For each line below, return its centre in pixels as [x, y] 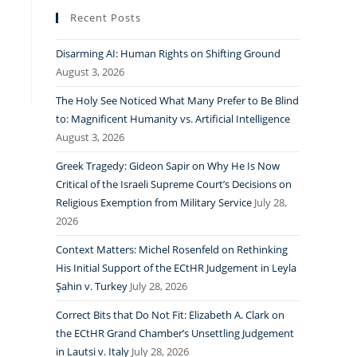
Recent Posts [106, 18]
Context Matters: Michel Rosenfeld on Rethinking [172, 249]
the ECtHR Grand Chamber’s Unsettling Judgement [175, 333]
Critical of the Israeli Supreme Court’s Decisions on [174, 184]
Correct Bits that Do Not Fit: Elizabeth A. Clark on [170, 315]
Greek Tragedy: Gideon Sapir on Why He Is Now [168, 166]
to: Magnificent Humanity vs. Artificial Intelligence [173, 119]
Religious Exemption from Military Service [154, 202]
